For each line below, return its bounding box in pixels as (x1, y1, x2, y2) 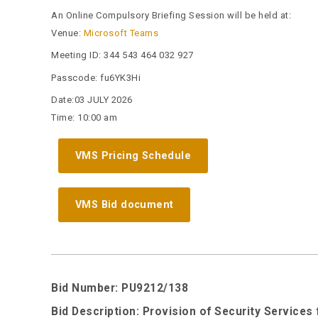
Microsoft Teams (83, 27, 158, 38)
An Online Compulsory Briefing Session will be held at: (51, 9, 291, 21)
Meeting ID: (51, 50, 104, 61)
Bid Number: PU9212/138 (51, 281, 188, 295)
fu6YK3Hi (100, 72, 141, 83)
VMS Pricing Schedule (75, 149, 191, 161)
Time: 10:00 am (51, 112, 117, 124)
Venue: (51, 27, 84, 38)
